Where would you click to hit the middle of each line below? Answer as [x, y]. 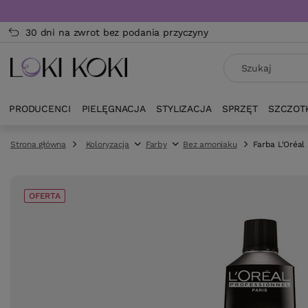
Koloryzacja [108, 144]
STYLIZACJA [184, 109]
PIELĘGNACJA [114, 109]
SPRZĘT [240, 109]
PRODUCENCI [40, 109]
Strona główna [38, 144]
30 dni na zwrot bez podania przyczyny [117, 32]
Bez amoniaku [210, 144]
